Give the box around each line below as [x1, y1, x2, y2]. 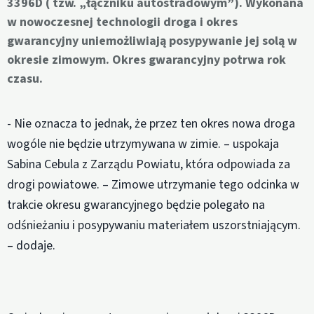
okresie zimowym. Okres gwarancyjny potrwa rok [7, 51, 286, 69]
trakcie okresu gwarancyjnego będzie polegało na [7, 196, 265, 214]
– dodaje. [7, 236, 55, 254]
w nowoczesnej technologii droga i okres [7, 13, 238, 32]
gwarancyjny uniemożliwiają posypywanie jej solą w [7, 32, 297, 50]
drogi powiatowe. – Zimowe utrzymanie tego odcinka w [7, 175, 299, 193]
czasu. [7, 70, 43, 88]
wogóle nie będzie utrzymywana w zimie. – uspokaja [7, 135, 279, 153]
